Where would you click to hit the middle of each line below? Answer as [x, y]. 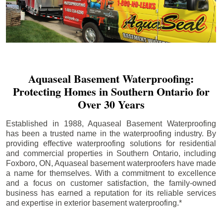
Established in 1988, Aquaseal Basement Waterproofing [111, 123]
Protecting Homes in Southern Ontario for [111, 91]
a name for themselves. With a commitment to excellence [111, 173]
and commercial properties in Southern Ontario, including [111, 153]
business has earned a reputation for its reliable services [111, 193]
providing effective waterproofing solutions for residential [111, 143]
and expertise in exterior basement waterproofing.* [94, 203]
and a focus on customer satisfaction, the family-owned [111, 183]
